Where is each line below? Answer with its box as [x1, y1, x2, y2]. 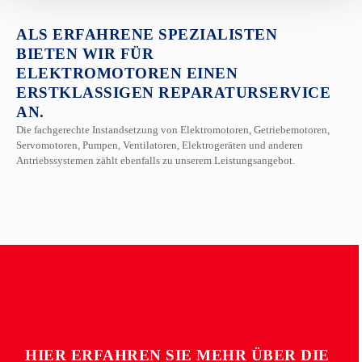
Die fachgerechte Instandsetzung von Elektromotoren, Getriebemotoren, [16, 123, 330, 136]
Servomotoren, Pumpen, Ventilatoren [16, 138, 177, 151]
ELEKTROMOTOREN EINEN [16, 64, 238, 82]
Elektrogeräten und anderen [182, 138, 303, 151]
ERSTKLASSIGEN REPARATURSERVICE [16, 83, 330, 101]
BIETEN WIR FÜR [16, 44, 154, 62]
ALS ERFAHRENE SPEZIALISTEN [16, 25, 277, 43]
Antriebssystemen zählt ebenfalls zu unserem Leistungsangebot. [16, 154, 295, 166]
